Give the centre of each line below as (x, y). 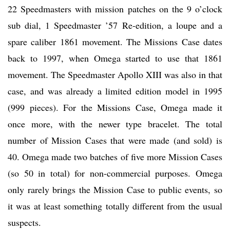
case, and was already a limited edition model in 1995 (115, 91)
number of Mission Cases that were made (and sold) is (115, 140)
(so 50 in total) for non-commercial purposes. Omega (115, 173)
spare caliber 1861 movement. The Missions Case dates (115, 42)
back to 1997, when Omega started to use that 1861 (115, 58)
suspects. (24, 223)
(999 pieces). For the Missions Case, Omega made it (115, 108)
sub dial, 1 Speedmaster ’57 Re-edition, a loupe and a (115, 25)
